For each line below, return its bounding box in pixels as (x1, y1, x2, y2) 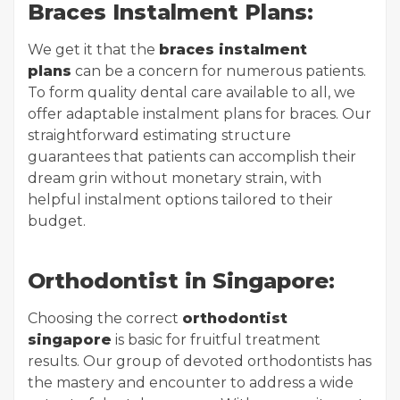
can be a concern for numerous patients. (71, 62, 366, 80)
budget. (28, 212, 86, 230)
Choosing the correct (28, 310, 182, 328)
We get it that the (28, 41, 159, 59)
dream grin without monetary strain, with (28, 170, 321, 187)
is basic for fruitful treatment (112, 331, 321, 349)
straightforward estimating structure (28, 127, 291, 145)
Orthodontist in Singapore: (28, 268, 335, 295)
